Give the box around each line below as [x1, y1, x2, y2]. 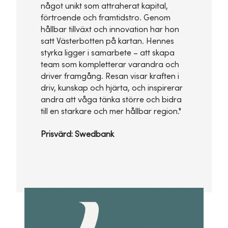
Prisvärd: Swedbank [41, 130, 114, 139]
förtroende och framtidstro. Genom [41, 13, 170, 23]
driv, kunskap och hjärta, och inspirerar [41, 83, 183, 93]
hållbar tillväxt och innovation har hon [41, 25, 179, 35]
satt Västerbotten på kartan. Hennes [41, 37, 174, 46]
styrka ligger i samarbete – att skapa [41, 48, 175, 58]
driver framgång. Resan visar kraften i [41, 72, 179, 81]
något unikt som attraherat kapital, [41, 2, 168, 11]
